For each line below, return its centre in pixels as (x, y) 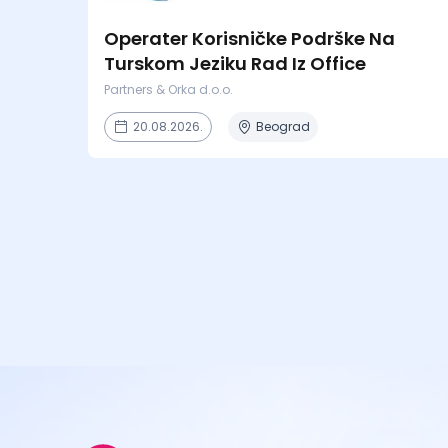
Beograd (283, 126)
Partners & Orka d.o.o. (168, 89)
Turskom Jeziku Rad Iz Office (235, 63)
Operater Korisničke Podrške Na (249, 38)
